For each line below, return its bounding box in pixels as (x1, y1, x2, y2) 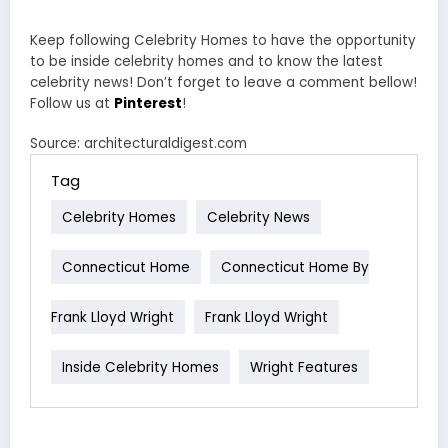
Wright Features (250, 357, 358, 377)
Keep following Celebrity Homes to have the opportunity (30, 31, 416, 51)
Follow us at (30, 94, 114, 114)
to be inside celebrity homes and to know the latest (30, 52, 383, 72)
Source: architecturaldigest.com (30, 134, 247, 154)
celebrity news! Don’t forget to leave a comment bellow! (30, 73, 417, 93)
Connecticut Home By (221, 257, 369, 277)
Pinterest (114, 94, 182, 114)
